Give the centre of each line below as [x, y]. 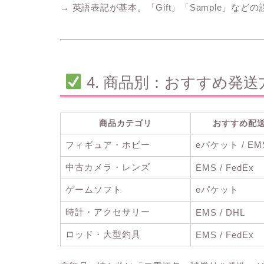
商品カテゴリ [126, 123]
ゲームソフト [94, 189]
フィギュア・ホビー [108, 144]
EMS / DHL [220, 212]
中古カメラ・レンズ [108, 167]
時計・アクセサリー [108, 212]
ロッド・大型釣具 [103, 234]
